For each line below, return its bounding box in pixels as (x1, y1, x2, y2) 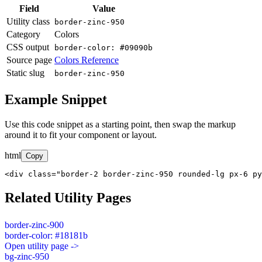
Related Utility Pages (5, 189, 131, 205)
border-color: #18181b (5, 230, 88, 240)
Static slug (6, 68, 44, 78)
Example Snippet (5, 92, 107, 108)
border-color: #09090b (54, 43, 153, 53)
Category (6, 29, 40, 40)
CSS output (6, 42, 49, 53)
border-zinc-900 (5, 219, 64, 230)
